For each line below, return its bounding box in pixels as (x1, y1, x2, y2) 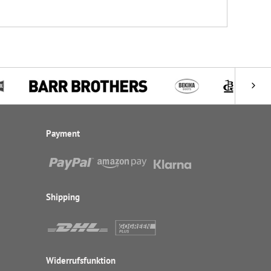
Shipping (46, 191, 80, 203)
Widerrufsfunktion (46, 255, 116, 266)
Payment (46, 128, 80, 139)
